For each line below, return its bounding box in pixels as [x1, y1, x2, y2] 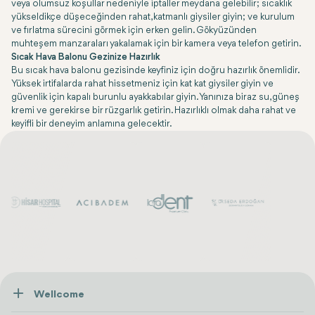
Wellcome [34, 290, 84, 301]
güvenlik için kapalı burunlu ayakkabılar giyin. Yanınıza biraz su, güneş [11, 93, 300, 102]
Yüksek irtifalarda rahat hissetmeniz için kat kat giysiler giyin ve [11, 79, 274, 89]
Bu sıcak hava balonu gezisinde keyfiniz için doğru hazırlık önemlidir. [11, 66, 299, 75]
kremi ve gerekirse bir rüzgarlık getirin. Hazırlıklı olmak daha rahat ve [11, 106, 296, 115]
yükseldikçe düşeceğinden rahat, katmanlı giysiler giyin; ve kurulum [11, 13, 295, 22]
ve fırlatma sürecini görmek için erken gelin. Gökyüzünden [11, 26, 257, 35]
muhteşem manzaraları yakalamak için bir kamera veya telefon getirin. [11, 39, 302, 49]
